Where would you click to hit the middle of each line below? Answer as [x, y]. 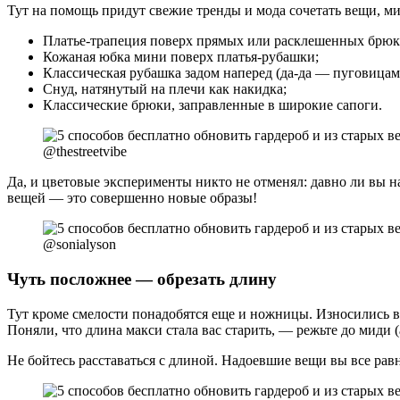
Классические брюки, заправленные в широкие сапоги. [212, 105]
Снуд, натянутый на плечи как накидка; [165, 89]
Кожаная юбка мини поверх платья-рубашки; [181, 57]
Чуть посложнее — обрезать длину [142, 279]
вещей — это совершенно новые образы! [132, 198]
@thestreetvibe [85, 152]
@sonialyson [79, 245]
